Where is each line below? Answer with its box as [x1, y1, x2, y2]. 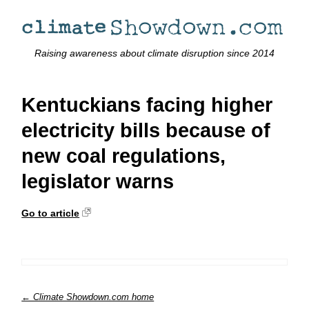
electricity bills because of [21, 119, 271, 142]
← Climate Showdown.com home [21, 291, 154, 302]
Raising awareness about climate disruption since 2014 [34, 48, 275, 59]
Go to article [21, 207, 80, 219]
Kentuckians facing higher [21, 94, 273, 117]
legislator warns [21, 170, 175, 193]
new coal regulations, [21, 145, 226, 168]
